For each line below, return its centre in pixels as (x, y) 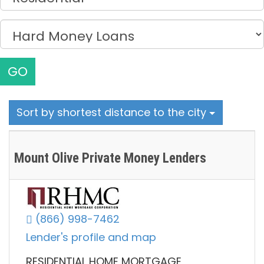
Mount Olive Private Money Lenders (110, 159)
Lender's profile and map (91, 237)
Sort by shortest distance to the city (113, 113)
